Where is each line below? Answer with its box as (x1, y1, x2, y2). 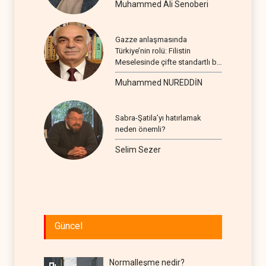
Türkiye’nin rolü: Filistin (115, 46, 191, 55)
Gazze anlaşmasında (115, 34, 187, 44)
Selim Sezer (115, 144, 161, 154)
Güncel (55, 220, 83, 232)
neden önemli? (115, 124, 166, 134)
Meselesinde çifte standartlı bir (115, 57, 221, 66)
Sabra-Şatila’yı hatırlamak (115, 113, 201, 122)
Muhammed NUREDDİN (115, 77, 202, 87)
